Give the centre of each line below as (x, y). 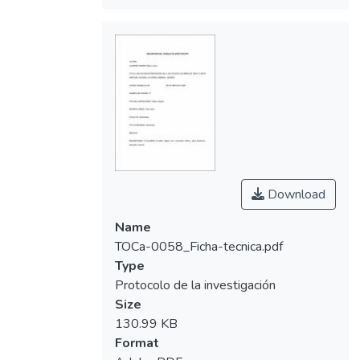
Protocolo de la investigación (195, 285)
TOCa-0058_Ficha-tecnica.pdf (198, 246)
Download (295, 194)
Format (137, 343)
